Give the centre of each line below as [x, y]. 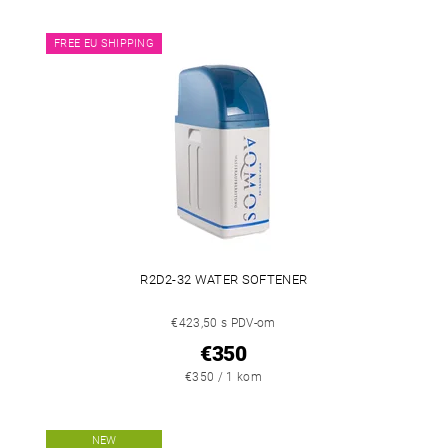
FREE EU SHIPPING [104, 43]
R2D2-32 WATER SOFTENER [224, 279]
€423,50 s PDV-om [223, 322]
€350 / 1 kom [223, 376]
